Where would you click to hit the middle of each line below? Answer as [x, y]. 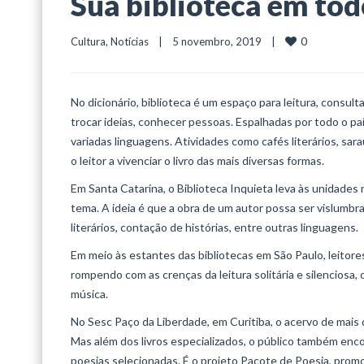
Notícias [130, 42]
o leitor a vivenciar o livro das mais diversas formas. [197, 161]
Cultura [88, 42]
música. [89, 294]
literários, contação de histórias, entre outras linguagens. [214, 227]
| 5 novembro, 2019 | [217, 42]
